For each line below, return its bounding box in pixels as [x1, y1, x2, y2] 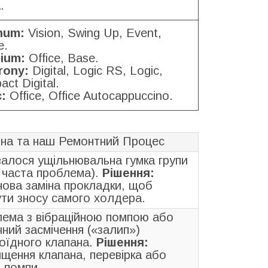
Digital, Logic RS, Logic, [29, 63, 163, 77]
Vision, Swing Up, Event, [25, 26, 162, 39]
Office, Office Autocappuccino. [6, 89, 173, 102]
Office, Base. [25, 51, 99, 65]
